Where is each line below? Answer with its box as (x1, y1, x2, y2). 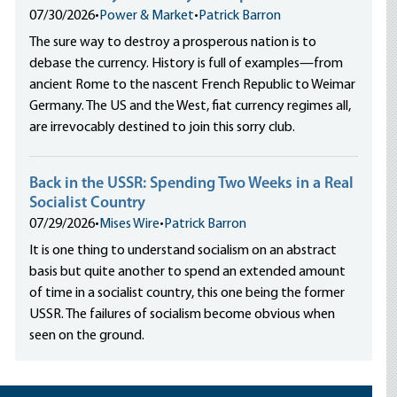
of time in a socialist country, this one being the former (29, 286, 346, 300)
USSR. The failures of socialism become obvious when (29, 307, 336, 322)
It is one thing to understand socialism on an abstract (29, 244, 338, 258)
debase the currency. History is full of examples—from (29, 57, 344, 71)
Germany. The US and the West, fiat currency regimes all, (29, 99, 352, 113)
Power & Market (99, 9, 195, 23)
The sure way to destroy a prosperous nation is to (29, 35, 317, 50)
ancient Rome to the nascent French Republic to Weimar (29, 78, 356, 92)
